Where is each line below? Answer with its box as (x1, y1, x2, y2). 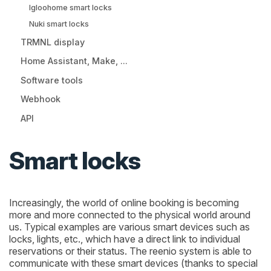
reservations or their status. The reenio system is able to (9, 244, 252, 257)
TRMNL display (21, 37, 85, 48)
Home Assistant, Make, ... (21, 56, 128, 67)
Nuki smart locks (28, 19, 89, 29)
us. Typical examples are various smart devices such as (9, 220, 250, 233)
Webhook (21, 94, 61, 105)
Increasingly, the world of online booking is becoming (9, 196, 239, 209)
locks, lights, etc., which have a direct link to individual (9, 232, 240, 245)
